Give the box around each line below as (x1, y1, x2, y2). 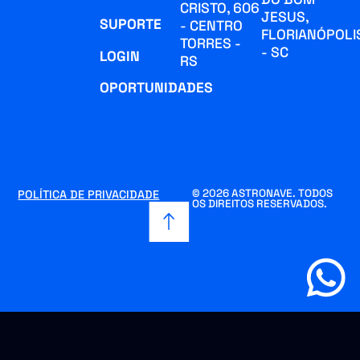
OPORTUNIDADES (100, 78, 214, 96)
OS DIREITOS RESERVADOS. (192, 196, 328, 211)
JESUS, (260, 8, 309, 27)
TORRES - (179, 35, 241, 53)
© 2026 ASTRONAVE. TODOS (192, 186, 333, 200)
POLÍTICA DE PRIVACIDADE (18, 186, 160, 202)
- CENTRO (179, 17, 243, 35)
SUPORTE (100, 15, 162, 34)
